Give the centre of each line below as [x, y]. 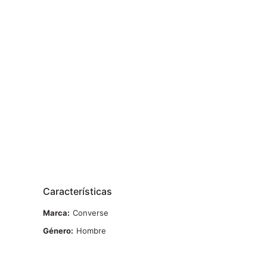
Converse [91, 213]
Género [57, 231]
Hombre [91, 231]
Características [77, 192]
